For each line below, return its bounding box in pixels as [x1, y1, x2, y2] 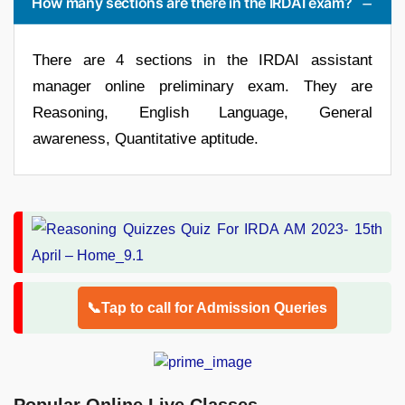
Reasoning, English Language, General [33, 103, 372, 121]
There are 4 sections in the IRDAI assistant [33, 51, 372, 69]
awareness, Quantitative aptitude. [33, 129, 259, 147]
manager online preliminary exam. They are [33, 77, 372, 95]
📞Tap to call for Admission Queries [86, 299, 328, 316]
